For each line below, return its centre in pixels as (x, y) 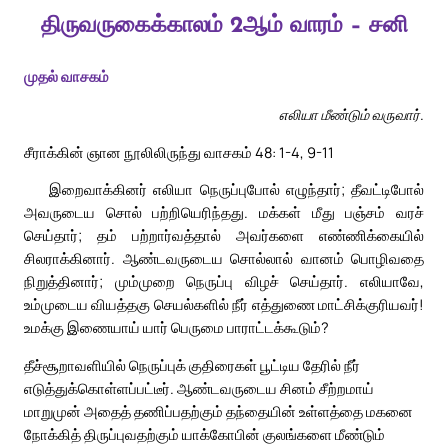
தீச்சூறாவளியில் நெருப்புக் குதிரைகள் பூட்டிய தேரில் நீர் (192, 365)
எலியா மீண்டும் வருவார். (351, 113)
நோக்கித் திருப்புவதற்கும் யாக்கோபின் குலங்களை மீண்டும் (204, 434)
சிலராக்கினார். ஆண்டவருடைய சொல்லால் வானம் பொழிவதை (224, 258)
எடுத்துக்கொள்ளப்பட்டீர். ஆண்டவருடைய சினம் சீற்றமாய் (199, 388)
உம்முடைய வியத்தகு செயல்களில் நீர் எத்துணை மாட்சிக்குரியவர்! (224, 304)
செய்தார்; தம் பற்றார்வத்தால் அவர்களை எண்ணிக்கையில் (224, 235)
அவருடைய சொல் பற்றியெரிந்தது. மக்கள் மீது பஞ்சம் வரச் (224, 212)
